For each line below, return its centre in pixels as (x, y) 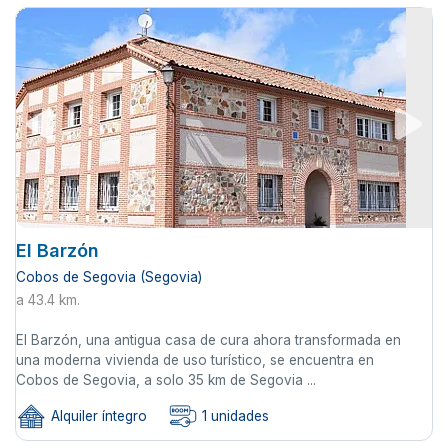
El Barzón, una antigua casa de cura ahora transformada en (208, 339)
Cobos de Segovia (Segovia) (109, 276)
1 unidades (233, 416)
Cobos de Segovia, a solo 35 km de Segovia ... (166, 379)
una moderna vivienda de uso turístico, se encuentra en (195, 359)
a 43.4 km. (48, 299)
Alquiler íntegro (97, 416)
